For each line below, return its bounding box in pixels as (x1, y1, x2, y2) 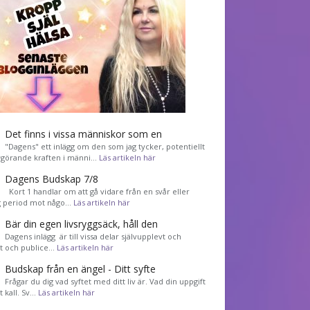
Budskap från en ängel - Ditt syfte (5, 262, 156, 275)
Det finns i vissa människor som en (5, 127, 163, 140)
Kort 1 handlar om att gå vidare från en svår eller (5, 185, 190, 197)
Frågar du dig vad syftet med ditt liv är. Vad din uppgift (5, 275, 206, 286)
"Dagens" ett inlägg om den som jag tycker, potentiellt (5, 140, 206, 152)
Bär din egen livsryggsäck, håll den (5, 217, 158, 230)
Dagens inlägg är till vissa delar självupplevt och (5, 230, 182, 241)
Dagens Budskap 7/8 (5, 172, 99, 185)
